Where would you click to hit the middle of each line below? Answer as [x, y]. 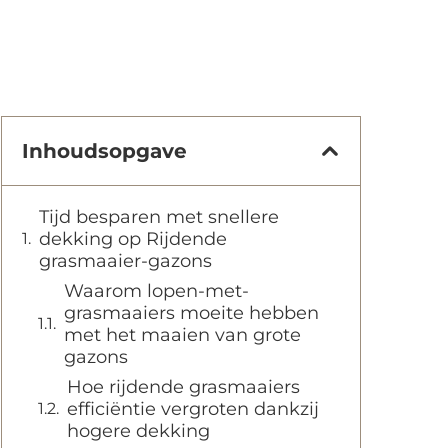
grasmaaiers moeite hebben [191, 313]
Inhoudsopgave [104, 151]
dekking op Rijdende [133, 239]
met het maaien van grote [182, 335]
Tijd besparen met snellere [159, 217]
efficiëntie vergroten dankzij [193, 409]
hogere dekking [138, 431]
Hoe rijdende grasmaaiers [183, 387]
